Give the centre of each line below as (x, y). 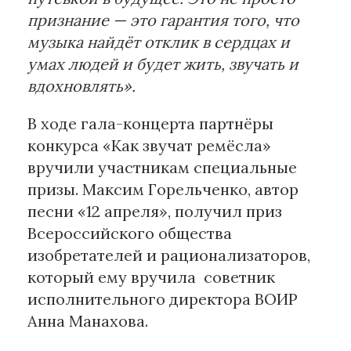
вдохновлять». (81, 86)
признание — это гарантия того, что (163, 20)
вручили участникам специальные (162, 168)
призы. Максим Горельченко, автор (163, 190)
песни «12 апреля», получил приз (155, 212)
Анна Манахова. (88, 321)
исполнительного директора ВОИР (163, 299)
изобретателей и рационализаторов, (169, 255)
